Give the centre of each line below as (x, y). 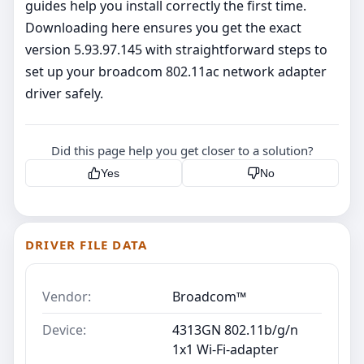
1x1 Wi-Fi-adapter (225, 350)
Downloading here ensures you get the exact (163, 28)
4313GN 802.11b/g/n (235, 330)
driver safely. (64, 94)
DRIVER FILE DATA (87, 245)
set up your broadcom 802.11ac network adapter (176, 72)
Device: (64, 330)
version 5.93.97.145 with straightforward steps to (176, 50)
